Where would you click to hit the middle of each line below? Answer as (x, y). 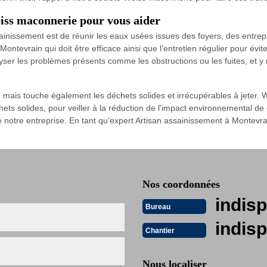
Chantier (160, 230)
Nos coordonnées (181, 184)
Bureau (158, 207)
